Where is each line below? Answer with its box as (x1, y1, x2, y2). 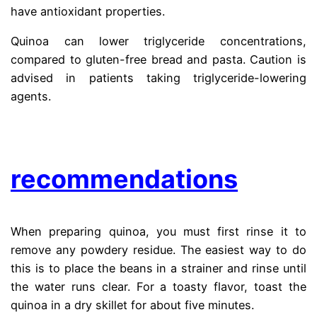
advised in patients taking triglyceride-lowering (11, 71, 306, 86)
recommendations (11, 163, 238, 195)
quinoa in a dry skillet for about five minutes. (11, 297, 255, 312)
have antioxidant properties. (11, 4, 166, 18)
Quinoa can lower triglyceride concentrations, (11, 34, 306, 49)
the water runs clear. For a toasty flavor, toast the (11, 279, 306, 294)
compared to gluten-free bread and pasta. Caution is (11, 52, 306, 67)
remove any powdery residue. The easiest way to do (11, 242, 306, 257)
